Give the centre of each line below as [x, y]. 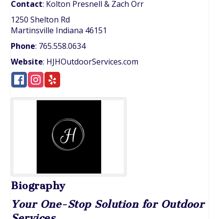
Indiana [70, 31]
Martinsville [33, 31]
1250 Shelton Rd [41, 20]
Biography [38, 186]
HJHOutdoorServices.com [93, 62]
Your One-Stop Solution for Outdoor [108, 204]
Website [27, 62]
